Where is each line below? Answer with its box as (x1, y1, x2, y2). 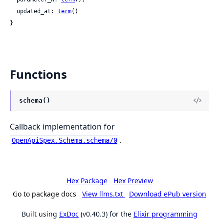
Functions (10, 66, 67, 82)
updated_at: (17, 7, 58, 15)
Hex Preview (113, 176, 153, 186)
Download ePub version (129, 189, 206, 199)
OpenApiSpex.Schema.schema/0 (11, 136, 117, 145)
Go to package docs (13, 189, 76, 199)
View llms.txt (82, 189, 125, 199)
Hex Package (66, 176, 108, 186)
